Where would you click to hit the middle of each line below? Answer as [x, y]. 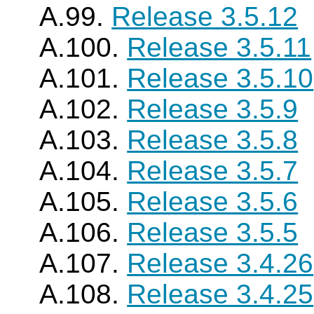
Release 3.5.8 [213, 140]
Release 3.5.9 [213, 109]
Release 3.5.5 [213, 232]
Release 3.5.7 [213, 171]
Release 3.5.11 [219, 47]
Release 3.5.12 [205, 16]
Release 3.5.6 [213, 202]
